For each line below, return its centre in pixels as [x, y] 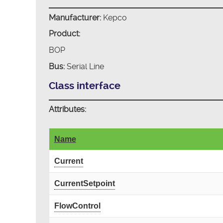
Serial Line [84, 66]
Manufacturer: [75, 17]
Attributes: [67, 110]
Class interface [84, 86]
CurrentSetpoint [84, 184]
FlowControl [77, 206]
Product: [64, 34]
